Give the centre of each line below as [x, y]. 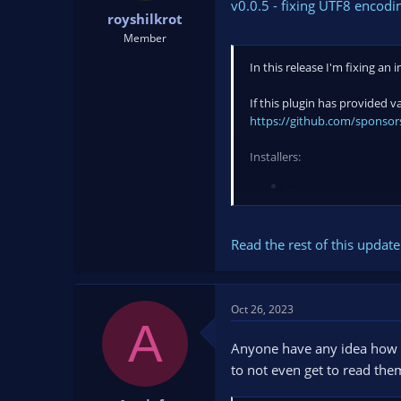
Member [145, 38]
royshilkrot [145, 18]
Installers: [275, 156]
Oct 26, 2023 [262, 310]
